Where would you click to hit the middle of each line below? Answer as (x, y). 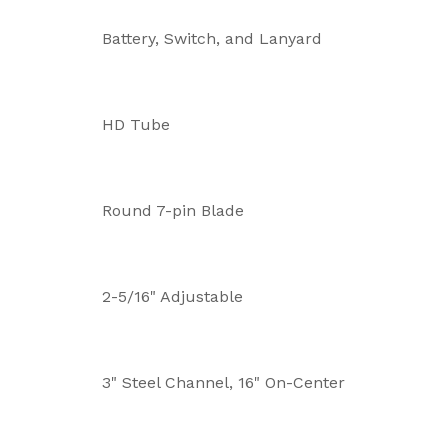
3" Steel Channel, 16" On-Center (223, 382)
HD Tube (136, 124)
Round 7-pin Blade (173, 210)
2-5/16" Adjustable (172, 296)
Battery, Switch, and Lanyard (212, 38)
